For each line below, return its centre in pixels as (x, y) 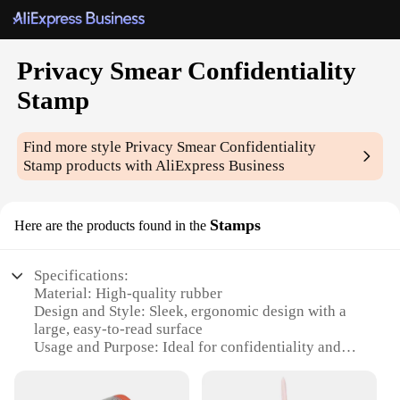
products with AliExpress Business (174, 166)
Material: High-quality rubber (129, 294)
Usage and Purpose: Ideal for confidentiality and (188, 347)
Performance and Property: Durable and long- (179, 383)
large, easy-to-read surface (119, 329)
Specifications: (82, 276)
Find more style (75, 147)
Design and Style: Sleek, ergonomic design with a (191, 312)
